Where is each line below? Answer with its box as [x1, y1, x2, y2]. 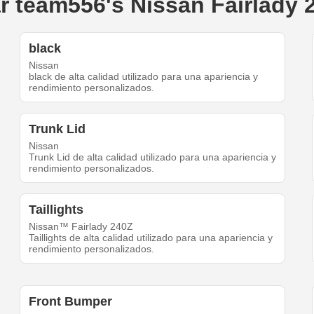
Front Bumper [29, 294, 113, 309]
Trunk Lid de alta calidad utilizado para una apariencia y [29, 151, 277, 163]
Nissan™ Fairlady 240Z [29, 221, 134, 233]
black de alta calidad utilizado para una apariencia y [29, 71, 259, 83]
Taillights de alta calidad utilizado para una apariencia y [29, 232, 273, 244]
